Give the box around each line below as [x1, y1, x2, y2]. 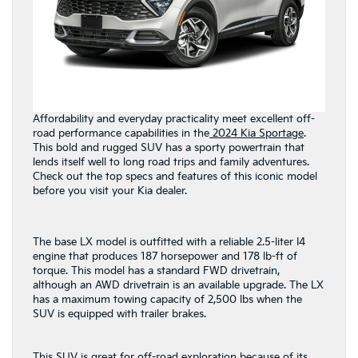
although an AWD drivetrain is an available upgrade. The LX [33, 278, 324, 292]
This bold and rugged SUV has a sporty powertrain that [33, 141, 304, 154]
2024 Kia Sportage [209, 126, 304, 140]
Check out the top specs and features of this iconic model [33, 169, 317, 183]
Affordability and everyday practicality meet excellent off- [33, 112, 315, 125]
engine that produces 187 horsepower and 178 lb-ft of [33, 249, 297, 263]
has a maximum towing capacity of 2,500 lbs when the [33, 292, 302, 306]
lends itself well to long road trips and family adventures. [33, 155, 309, 169]
